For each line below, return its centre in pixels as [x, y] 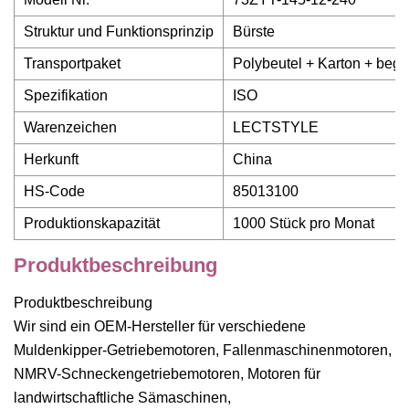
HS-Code [54, 191]
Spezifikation [66, 95]
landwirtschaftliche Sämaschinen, [122, 398]
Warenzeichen [70, 127]
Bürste [254, 31]
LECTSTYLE [276, 127]
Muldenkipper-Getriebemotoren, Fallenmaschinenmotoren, [203, 350]
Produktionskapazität [92, 223]
